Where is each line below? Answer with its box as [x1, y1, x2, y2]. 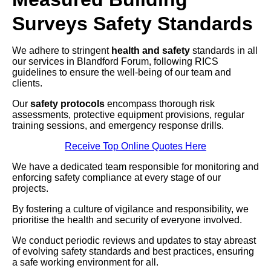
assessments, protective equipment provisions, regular [12, 109, 244, 120]
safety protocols [30, 99, 105, 109]
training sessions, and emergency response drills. [12, 120, 224, 131]
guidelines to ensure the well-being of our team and [12, 67, 231, 78]
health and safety [111, 45, 190, 56]
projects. [12, 183, 48, 194]
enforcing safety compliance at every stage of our [12, 172, 221, 183]
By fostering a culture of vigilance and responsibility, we [12, 204, 249, 215]
